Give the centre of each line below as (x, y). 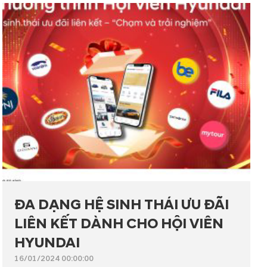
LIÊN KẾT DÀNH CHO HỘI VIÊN (119, 224)
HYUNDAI (47, 243)
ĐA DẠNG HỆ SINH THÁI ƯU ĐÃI (122, 205)
